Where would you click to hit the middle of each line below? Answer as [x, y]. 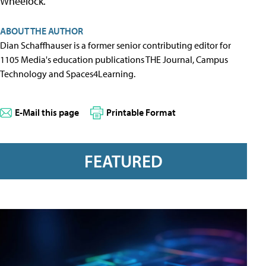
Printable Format [141, 113]
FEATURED [123, 161]
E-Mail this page [47, 113]
